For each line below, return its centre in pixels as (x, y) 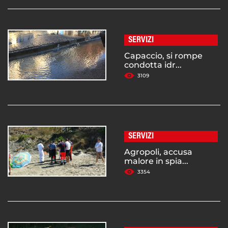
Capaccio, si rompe (163, 55)
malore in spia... (156, 161)
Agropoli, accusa (158, 152)
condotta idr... (153, 65)
